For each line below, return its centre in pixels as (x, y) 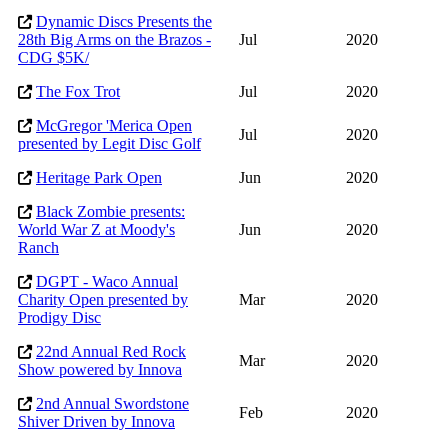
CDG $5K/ (53, 58)
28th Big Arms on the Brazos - (114, 40)
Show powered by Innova (100, 370)
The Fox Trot (78, 92)
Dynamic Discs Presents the (124, 22)
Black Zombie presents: (110, 212)
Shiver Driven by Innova (96, 422)
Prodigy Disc (59, 318)
